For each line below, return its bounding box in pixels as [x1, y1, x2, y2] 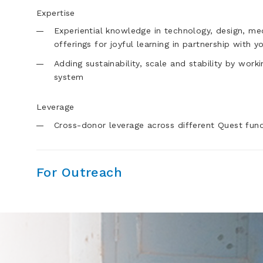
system [54, 72, 84, 82]
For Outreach [36, 164, 123, 180]
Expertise [36, 8, 75, 18]
